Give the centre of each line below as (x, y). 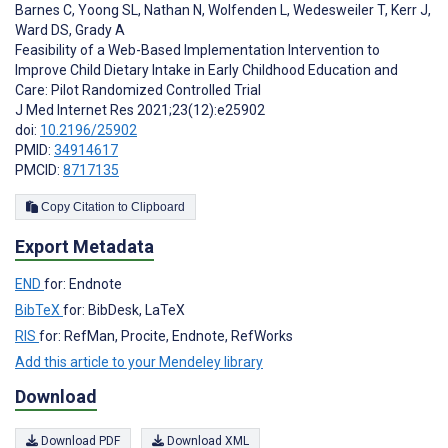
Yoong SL (106, 10)
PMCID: (39, 170)
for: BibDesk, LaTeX (124, 310)
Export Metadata (84, 247)
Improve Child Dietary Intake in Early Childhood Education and (206, 70)
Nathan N (171, 10)
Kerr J (408, 10)
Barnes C (43, 10)
